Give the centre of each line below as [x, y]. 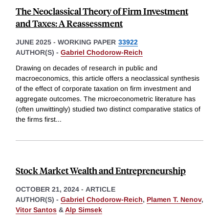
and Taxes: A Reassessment [69, 23]
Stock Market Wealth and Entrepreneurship [101, 171]
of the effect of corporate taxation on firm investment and [103, 89]
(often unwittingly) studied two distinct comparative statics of [108, 109]
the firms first [36, 120]
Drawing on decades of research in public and [87, 68]
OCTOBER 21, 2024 [47, 189]
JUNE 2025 [33, 42]
